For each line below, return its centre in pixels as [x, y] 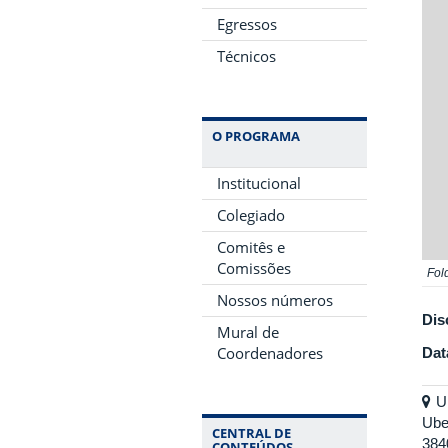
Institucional [259, 182]
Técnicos [246, 55]
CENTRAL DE [251, 432]
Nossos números [275, 299]
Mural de [248, 331]
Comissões [254, 267]
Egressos [247, 23]
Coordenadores [270, 352]
